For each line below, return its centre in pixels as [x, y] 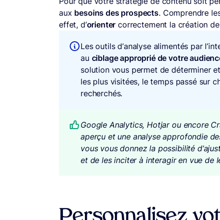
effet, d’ [73, 25]
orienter [101, 25]
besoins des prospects [117, 13]
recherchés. [102, 93]
